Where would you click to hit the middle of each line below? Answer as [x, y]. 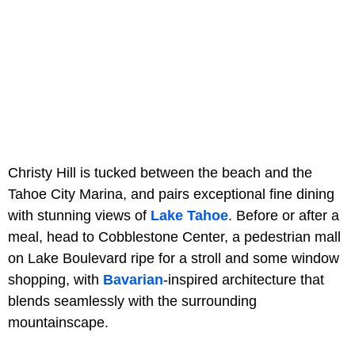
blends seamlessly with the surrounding [132, 301]
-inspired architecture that [244, 279]
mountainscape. [58, 322]
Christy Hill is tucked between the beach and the [160, 172]
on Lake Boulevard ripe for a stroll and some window [174, 258]
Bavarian [133, 279]
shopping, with [55, 279]
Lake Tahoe [189, 215]
